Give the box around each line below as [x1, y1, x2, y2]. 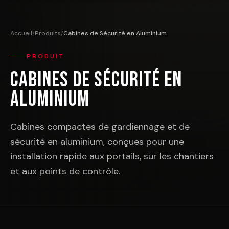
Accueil [10, 29, 32, 38]
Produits [35, 29, 61, 38]
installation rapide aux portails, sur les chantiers [10, 150, 214, 163]
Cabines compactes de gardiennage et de [10, 120, 190, 133]
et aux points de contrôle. [10, 165, 120, 177]
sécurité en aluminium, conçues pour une [10, 135, 184, 148]
